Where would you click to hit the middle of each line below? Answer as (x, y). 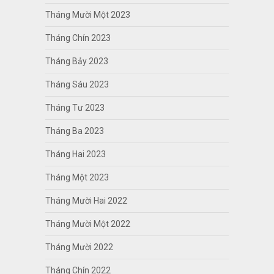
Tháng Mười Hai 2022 (86, 200)
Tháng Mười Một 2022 (87, 224)
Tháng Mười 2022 (79, 247)
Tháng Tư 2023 (75, 107)
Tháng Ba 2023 (74, 131)
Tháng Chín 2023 (78, 38)
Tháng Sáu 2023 (77, 84)
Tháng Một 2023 (77, 177)
